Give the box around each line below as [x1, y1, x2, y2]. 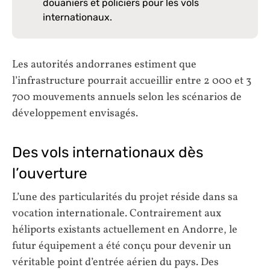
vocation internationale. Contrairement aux [12, 206, 221, 221]
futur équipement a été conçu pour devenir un [12, 238, 231, 254]
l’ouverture [12, 164, 87, 182]
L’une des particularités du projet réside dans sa [12, 189, 238, 205]
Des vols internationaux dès [12, 143, 203, 161]
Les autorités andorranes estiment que [12, 57, 196, 73]
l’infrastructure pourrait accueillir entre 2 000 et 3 [12, 74, 251, 89]
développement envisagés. [12, 106, 138, 122]
